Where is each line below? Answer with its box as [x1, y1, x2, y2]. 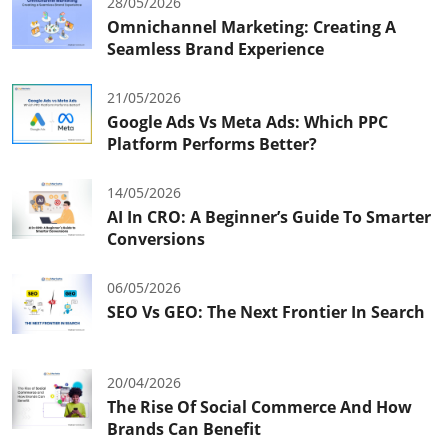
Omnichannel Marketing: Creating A [107, 15, 396, 38]
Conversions [107, 227, 205, 250]
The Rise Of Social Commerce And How [107, 395, 412, 418]
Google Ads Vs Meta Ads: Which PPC [107, 110, 388, 133]
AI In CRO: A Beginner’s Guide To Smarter [107, 205, 431, 228]
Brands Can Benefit [107, 417, 261, 440]
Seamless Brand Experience [107, 37, 324, 60]
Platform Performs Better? [107, 132, 317, 155]
